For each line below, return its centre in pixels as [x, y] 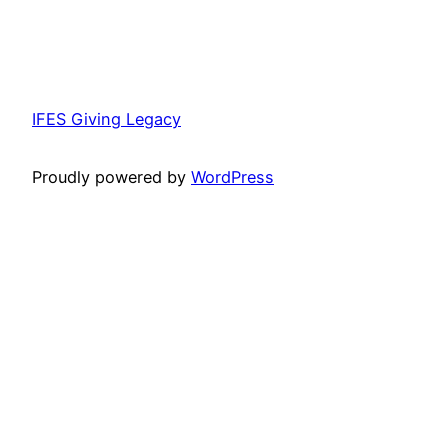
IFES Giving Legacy [106, 118]
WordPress [232, 177]
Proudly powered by [111, 177]
